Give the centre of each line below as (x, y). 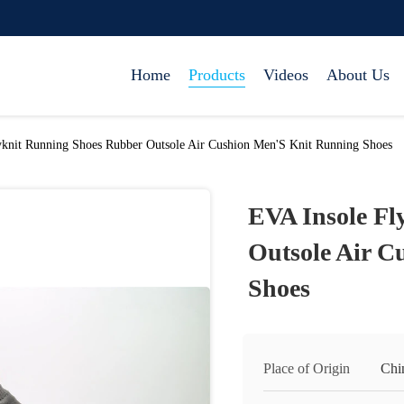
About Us (358, 75)
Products (217, 75)
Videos (286, 75)
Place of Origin (307, 368)
